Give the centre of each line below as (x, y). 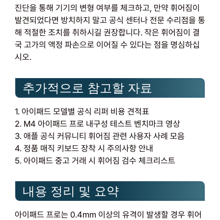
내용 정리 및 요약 (71, 191)
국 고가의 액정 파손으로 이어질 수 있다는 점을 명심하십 (107, 44)
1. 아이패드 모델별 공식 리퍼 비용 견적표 (82, 111)
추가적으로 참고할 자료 (87, 88)
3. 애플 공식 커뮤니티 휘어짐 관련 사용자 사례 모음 (100, 136)
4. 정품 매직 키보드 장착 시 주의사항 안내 (84, 148)
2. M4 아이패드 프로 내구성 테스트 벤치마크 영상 (97, 124)
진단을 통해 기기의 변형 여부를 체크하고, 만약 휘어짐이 (107, 8)
